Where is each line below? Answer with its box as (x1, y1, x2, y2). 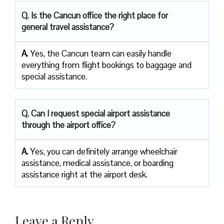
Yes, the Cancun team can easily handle (30, 47, 171, 59)
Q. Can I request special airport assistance (21, 107, 170, 119)
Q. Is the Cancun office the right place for (21, 9, 168, 21)
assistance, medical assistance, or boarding (21, 157, 173, 168)
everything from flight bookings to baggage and (21, 59, 191, 70)
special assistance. (21, 70, 87, 82)
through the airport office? (21, 119, 115, 130)
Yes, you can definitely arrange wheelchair (30, 145, 177, 157)
